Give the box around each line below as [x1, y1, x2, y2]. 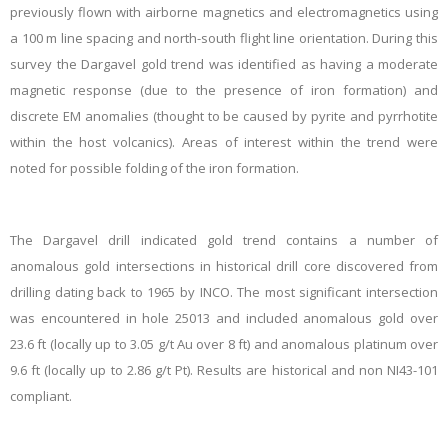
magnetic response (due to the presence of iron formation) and [10, 81, 438, 99]
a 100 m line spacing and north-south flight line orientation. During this [10, 29, 438, 47]
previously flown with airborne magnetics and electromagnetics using [10, 3, 438, 21]
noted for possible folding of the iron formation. [10, 159, 299, 177]
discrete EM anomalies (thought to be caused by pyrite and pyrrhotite [10, 107, 438, 125]
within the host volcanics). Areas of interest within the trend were [10, 133, 438, 151]
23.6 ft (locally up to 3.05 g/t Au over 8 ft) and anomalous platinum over [10, 335, 438, 353]
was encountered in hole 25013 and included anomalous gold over [10, 309, 438, 327]
